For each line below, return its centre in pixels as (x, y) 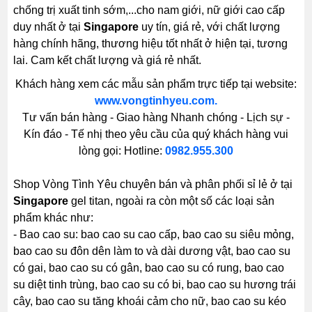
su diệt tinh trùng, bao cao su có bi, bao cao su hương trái (155, 284)
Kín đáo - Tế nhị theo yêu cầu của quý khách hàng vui (156, 134)
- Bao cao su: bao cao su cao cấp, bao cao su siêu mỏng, (154, 234)
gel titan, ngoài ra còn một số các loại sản (172, 201)
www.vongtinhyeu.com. (156, 101)
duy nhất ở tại (49, 27)
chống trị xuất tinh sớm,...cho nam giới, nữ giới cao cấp (149, 10)
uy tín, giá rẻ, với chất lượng (210, 27)
